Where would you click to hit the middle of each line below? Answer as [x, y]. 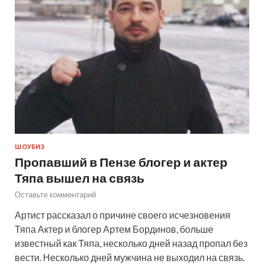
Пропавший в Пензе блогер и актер [121, 162]
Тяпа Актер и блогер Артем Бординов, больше [114, 229]
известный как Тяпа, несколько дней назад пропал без [131, 243]
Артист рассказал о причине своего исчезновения [123, 215]
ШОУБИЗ [30, 147]
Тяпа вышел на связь [80, 178]
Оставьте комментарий [55, 195]
